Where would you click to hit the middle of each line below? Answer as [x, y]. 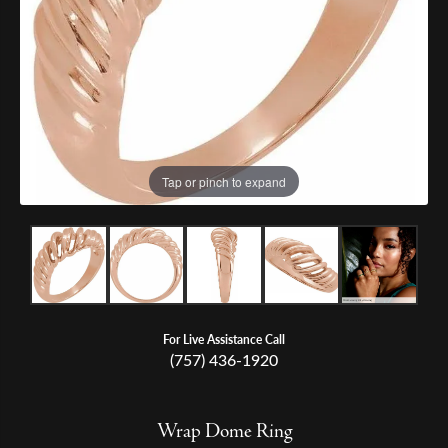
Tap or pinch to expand [224, 181]
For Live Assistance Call [224, 339]
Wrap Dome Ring [224, 432]
